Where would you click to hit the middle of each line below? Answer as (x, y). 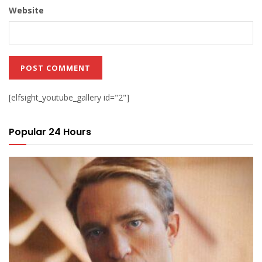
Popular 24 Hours (50, 132)
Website (26, 10)
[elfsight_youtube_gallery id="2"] (69, 97)
